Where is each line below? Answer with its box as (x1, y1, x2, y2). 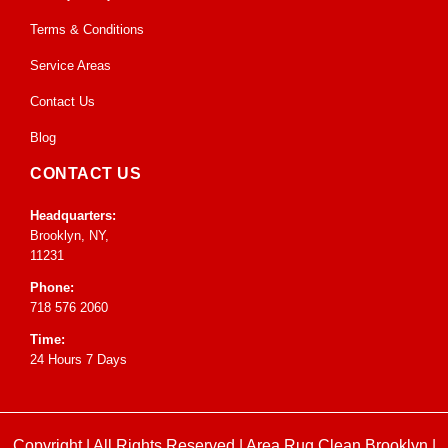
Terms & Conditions (30, 22, 144, 38)
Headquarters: (30, 208, 116, 224)
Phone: (30, 280, 74, 296)
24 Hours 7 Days (30, 352, 127, 368)
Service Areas (30, 58, 111, 74)
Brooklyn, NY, (30, 228, 109, 244)
